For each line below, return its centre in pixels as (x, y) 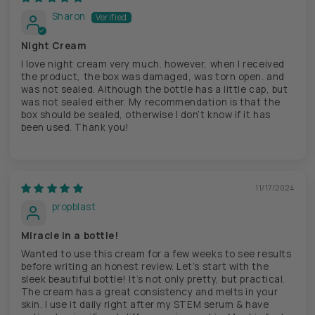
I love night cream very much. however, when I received (153, 64)
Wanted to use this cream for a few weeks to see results (156, 253)
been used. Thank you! (75, 127)
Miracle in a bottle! (70, 235)
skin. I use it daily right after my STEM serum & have (145, 304)
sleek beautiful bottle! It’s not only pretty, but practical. (153, 279)
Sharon (69, 16)
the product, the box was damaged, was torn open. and (153, 76)
